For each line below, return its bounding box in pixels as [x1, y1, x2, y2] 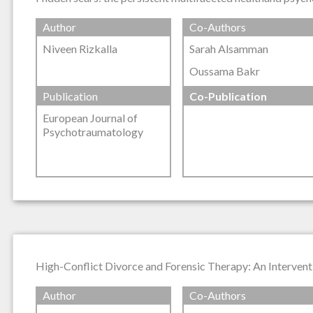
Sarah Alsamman [189, 42, 268, 56]
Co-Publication [189, 89, 267, 103]
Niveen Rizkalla [43, 42, 117, 56]
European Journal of [43, 110, 138, 124]
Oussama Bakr [189, 64, 260, 78]
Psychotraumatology [43, 124, 143, 138]
